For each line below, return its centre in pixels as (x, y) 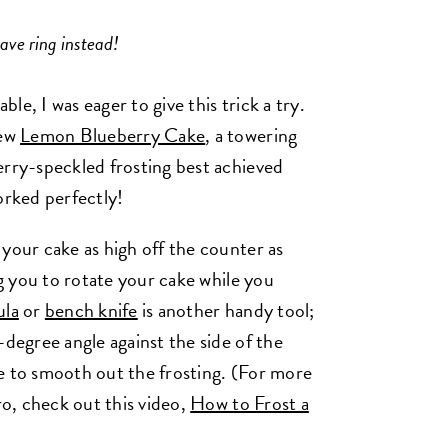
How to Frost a (249, 402)
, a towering (251, 134)
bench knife (91, 309)
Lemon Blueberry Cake (113, 134)
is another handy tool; (226, 309)
